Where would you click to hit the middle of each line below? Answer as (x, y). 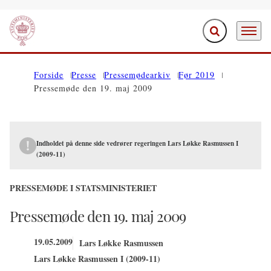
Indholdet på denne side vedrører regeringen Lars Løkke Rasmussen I (137, 143)
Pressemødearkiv (137, 75)
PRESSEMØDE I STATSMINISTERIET (83, 188)
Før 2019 (197, 75)
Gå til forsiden (36, 38)
